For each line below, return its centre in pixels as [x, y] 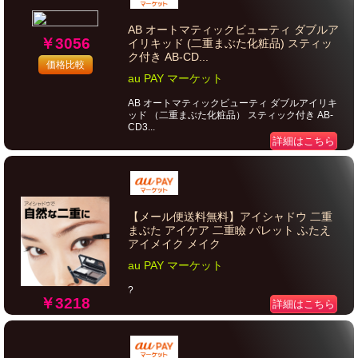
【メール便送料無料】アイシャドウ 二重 [230, 217]
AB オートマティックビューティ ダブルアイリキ [233, 103]
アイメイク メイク [174, 244]
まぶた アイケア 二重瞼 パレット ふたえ [229, 230]
